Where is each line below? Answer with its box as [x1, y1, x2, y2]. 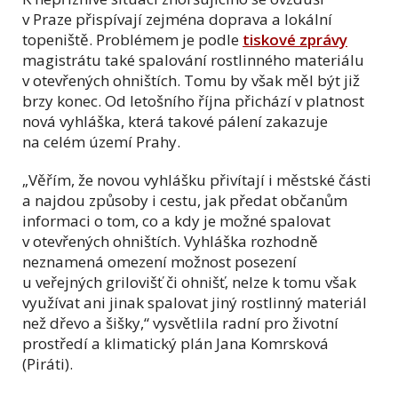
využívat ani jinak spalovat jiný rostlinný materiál [22, 291, 367, 313]
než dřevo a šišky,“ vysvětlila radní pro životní [22, 312, 338, 333]
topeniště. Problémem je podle [22, 28, 243, 50]
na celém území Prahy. [22, 131, 180, 152]
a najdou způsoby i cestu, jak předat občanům [22, 189, 347, 211]
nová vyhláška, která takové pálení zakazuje [22, 110, 328, 131]
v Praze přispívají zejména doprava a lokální [22, 8, 332, 29]
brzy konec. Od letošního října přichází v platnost [22, 90, 364, 111]
